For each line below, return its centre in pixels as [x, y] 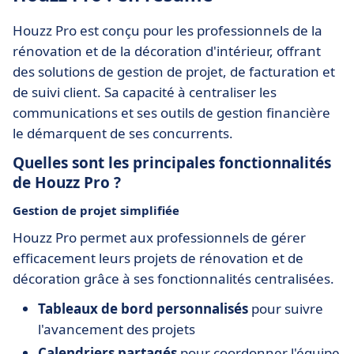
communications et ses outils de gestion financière [171, 113]
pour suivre [286, 309]
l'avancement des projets [117, 329]
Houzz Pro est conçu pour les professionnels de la [168, 30]
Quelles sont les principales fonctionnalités [172, 163]
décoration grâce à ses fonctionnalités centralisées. [173, 279]
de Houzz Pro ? [67, 183]
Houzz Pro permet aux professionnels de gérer [159, 237]
